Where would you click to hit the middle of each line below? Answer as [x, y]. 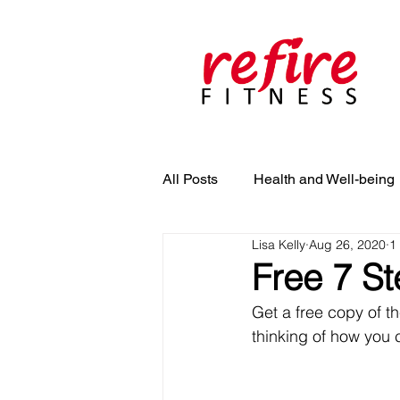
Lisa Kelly [279, 244]
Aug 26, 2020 [347, 244]
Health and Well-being [324, 179]
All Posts [190, 179]
